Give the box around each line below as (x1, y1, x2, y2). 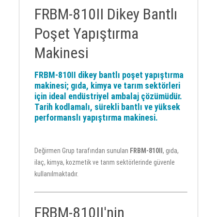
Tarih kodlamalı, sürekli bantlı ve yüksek (34, 101, 181, 112)
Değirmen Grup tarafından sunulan (34, 146, 130, 155)
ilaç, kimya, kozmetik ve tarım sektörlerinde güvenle (34, 158, 175, 166)
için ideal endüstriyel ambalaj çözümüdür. (34, 91, 183, 101)
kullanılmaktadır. (34, 170, 79, 178)
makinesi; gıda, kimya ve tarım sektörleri (34, 80, 181, 91)
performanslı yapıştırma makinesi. (34, 112, 158, 123)
